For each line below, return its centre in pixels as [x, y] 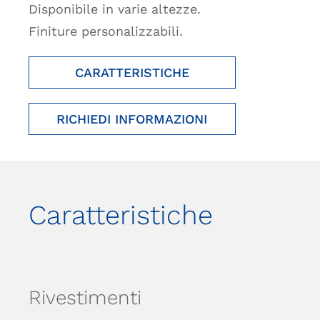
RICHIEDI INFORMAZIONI [132, 119]
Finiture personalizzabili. [105, 31]
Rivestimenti [85, 298]
